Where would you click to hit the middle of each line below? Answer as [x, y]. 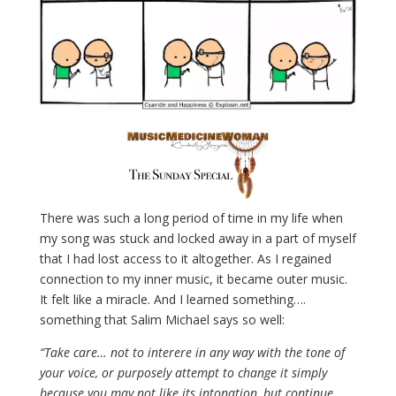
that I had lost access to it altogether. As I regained [185, 259]
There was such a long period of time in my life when [191, 218]
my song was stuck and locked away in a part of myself [198, 239]
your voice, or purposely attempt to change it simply [183, 373]
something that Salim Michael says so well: [162, 320]
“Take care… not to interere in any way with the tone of [192, 353]
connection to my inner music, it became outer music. [193, 279]
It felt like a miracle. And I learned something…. [172, 300]
